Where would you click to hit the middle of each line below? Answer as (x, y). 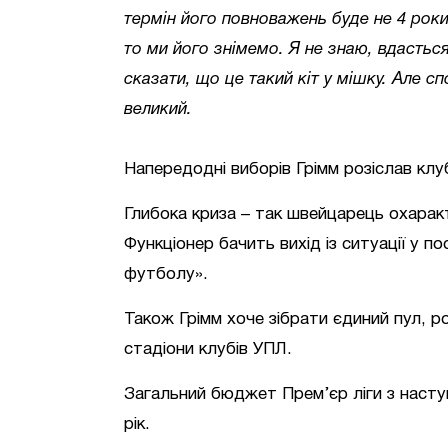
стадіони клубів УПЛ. (208, 349)
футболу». (166, 274)
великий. (158, 109)
